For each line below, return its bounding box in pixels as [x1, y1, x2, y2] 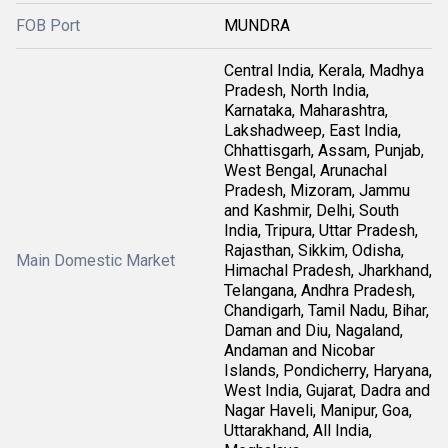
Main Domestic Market [16, 250, 175, 270]
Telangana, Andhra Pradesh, [224, 280, 415, 300]
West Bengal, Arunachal [224, 160, 387, 180]
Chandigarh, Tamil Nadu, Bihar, [224, 300, 429, 320]
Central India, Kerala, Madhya [224, 60, 424, 80]
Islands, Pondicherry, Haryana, [224, 360, 432, 380]
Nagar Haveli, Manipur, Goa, [224, 400, 412, 420]
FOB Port [16, 15, 80, 35]
